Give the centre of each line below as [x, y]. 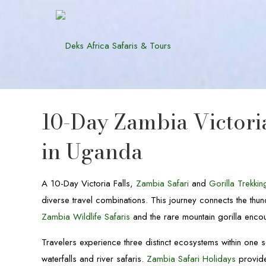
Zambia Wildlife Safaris [86, 217]
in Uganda [92, 151]
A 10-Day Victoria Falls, [89, 183]
